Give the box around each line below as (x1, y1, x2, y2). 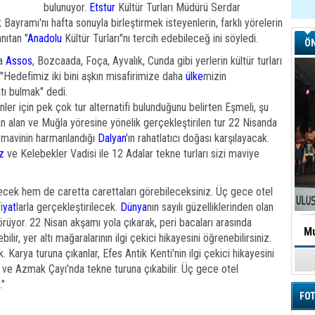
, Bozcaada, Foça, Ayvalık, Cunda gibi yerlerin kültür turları (32, 54, 282, 67)
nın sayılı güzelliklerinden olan (147, 200, 274, 214)
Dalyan (98, 131, 126, 145)
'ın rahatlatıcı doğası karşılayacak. (126, 131, 269, 145)
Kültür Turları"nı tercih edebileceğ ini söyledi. (62, 32, 258, 45)
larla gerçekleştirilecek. (16, 200, 120, 214)
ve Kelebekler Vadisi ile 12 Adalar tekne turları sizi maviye (7, 147, 259, 160)
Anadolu (27, 32, 62, 45)
